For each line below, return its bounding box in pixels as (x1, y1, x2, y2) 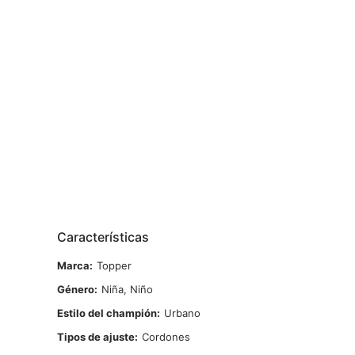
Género (57, 283, 94, 296)
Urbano (164, 307, 200, 319)
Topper (97, 259, 132, 272)
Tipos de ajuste (57, 330, 135, 343)
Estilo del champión (57, 307, 157, 319)
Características (57, 229, 149, 245)
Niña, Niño (101, 283, 153, 296)
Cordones (142, 330, 190, 343)
